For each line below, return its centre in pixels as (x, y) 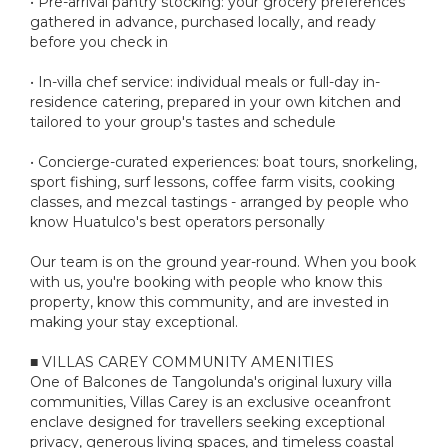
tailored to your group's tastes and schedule (183, 121)
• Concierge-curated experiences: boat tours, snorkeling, (223, 161)
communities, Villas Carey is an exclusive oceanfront (210, 401)
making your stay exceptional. (134, 321)
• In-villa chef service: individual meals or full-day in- (205, 81)
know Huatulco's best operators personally (177, 221)
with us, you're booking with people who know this (206, 281)
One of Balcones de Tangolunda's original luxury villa (211, 381)
